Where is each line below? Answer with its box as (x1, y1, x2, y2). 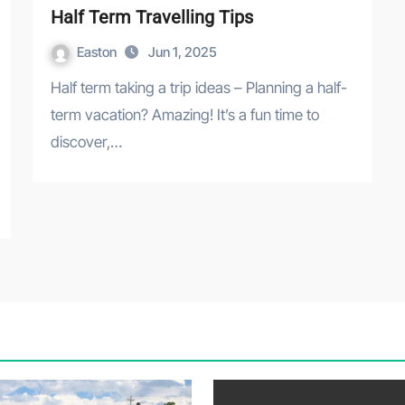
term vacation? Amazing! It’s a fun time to (51, 106, 319, 125)
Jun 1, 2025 (148, 43, 217, 61)
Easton (77, 43, 119, 61)
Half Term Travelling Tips (51, 6, 253, 29)
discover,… (51, 133, 122, 152)
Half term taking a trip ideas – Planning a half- (51, 79, 61, 98)
